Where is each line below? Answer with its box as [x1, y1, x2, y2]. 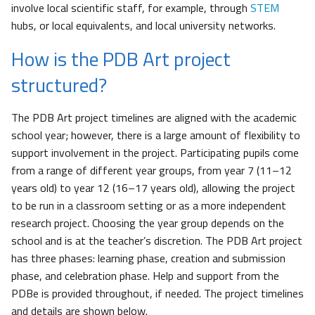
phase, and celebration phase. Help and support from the [11, 267, 279, 285]
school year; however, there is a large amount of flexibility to [11, 127, 300, 144]
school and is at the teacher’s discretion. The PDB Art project [11, 232, 302, 250]
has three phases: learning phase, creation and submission [11, 250, 285, 267]
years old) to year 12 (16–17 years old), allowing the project [11, 179, 295, 197]
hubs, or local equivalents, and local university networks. [11, 17, 276, 34]
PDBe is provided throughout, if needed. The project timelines [11, 285, 304, 302]
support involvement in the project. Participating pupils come [11, 144, 299, 162]
